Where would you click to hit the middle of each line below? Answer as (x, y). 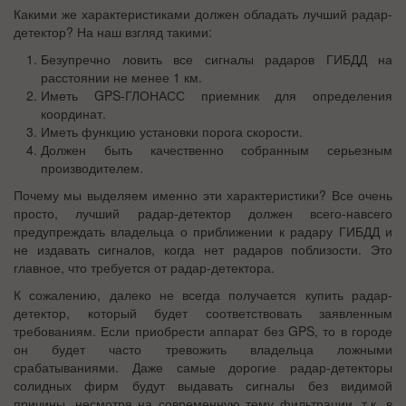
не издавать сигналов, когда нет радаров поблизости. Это (203, 249)
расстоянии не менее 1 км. (121, 77)
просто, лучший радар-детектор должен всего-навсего (203, 213)
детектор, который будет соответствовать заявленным (203, 313)
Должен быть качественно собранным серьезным (217, 150)
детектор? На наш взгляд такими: (113, 32)
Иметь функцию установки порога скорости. (172, 131)
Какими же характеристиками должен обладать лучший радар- (203, 14)
